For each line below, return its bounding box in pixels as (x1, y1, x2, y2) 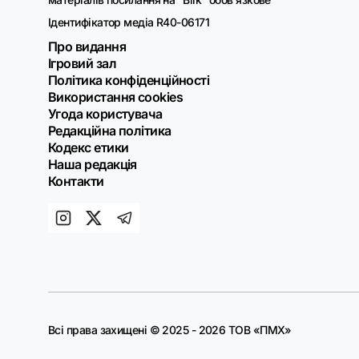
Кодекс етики (48, 139, 129, 156)
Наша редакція (48, 156, 137, 173)
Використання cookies (48, 89, 183, 106)
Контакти (48, 173, 104, 190)
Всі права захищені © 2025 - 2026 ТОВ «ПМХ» (48, 323, 292, 337)
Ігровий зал (48, 55, 116, 72)
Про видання (48, 38, 126, 55)
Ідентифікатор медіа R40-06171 (48, 15, 210, 30)
